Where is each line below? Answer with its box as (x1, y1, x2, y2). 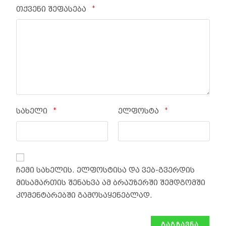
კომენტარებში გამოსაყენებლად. (16, 191, 153, 200)
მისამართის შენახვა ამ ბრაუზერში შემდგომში (16, 178, 206, 187)
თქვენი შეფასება (16, 5, 91, 14)
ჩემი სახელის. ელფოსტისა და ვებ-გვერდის (16, 165, 195, 175)
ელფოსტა (118, 106, 163, 116)
